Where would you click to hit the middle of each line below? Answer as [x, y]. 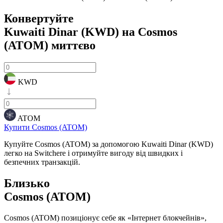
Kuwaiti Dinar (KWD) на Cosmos [91, 32]
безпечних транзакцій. [42, 162]
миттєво [72, 45]
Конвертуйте [39, 18]
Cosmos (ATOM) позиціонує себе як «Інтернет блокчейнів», [105, 218]
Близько [27, 183]
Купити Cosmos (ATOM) [46, 127]
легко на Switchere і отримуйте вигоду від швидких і [93, 153]
